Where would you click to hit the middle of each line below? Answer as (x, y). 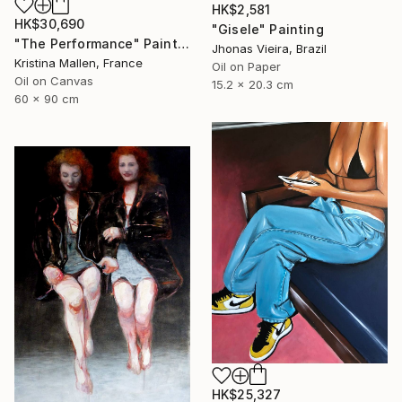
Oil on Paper (246, 67)
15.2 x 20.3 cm (253, 85)
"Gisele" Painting (268, 30)
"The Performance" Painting (183, 44)
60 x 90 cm (47, 99)
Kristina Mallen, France (79, 63)
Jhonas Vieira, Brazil (269, 49)
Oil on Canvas (54, 81)
